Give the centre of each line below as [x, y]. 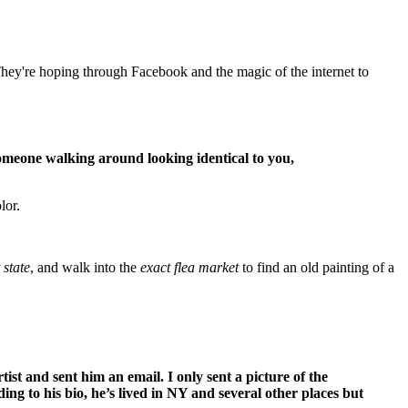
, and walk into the [85, 268]
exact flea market [189, 268]
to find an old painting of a [316, 268]
